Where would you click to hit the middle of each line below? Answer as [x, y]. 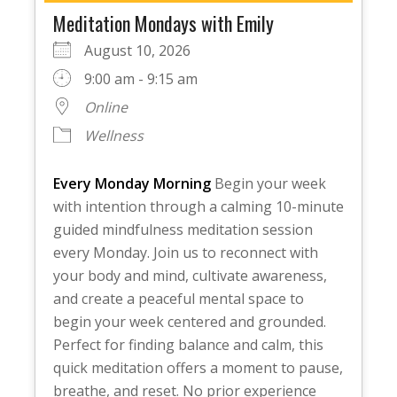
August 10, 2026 [144, 50]
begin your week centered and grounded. [189, 321]
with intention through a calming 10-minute [198, 206]
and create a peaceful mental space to [178, 298]
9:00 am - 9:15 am [140, 78]
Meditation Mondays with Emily [163, 23]
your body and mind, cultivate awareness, [190, 275]
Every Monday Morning [132, 183]
